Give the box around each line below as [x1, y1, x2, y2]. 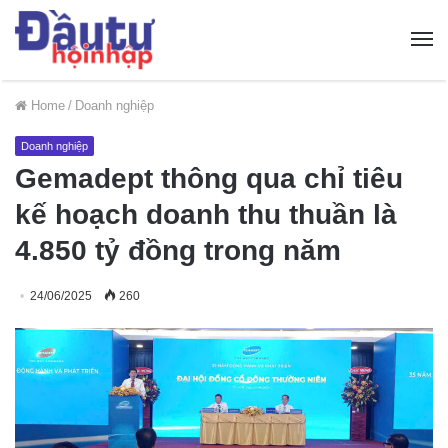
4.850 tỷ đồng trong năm [15, 234, 341, 266]
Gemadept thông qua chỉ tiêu [15, 162, 403, 194]
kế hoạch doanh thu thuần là [15, 198, 397, 230]
